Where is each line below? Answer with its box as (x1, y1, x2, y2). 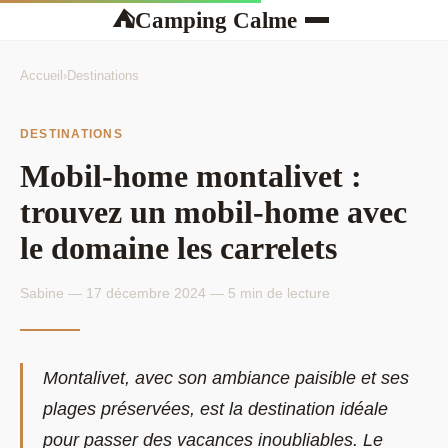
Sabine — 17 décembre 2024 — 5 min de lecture (20, 284, 330, 301)
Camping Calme (134, 6, 297, 33)
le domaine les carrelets (20, 229, 337, 266)
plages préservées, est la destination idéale (43, 398, 388, 419)
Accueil (20, 68, 63, 83)
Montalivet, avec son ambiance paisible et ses (43, 367, 409, 388)
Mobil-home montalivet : (20, 157, 362, 194)
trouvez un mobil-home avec (20, 193, 407, 230)
